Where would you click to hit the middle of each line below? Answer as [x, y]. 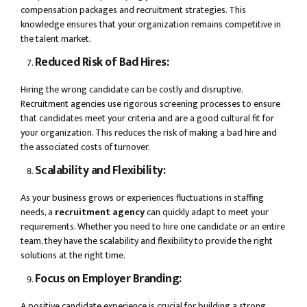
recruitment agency [100, 212]
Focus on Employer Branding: [108, 279]
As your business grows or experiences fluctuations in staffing [142, 198]
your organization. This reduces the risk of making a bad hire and [149, 133]
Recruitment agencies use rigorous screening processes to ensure [150, 104]
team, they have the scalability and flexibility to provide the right [147, 241]
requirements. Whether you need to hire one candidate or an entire [153, 227]
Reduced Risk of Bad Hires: [102, 62]
